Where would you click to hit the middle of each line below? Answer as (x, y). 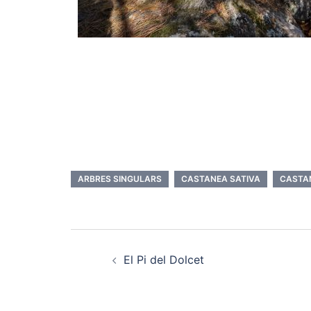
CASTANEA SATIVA (221, 179)
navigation (137, 275)
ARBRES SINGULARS (120, 179)
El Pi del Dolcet (164, 260)
